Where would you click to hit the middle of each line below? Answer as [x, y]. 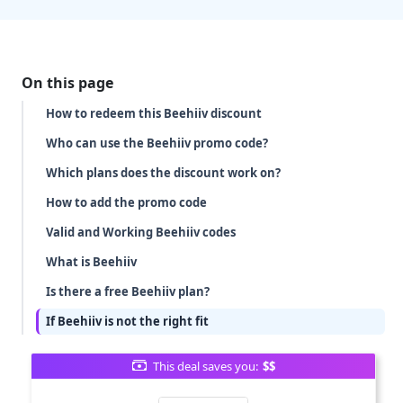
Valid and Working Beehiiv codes [141, 232]
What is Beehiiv [92, 262]
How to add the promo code [127, 202]
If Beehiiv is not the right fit [128, 321]
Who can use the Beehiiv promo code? [157, 143]
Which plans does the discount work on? [164, 173]
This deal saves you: [205, 366]
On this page [68, 83]
